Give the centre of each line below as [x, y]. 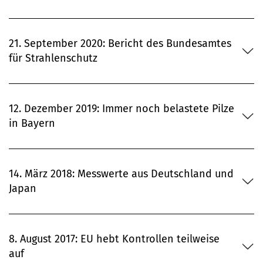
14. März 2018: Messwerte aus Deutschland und [121, 174]
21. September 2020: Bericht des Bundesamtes [120, 44]
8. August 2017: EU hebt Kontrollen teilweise [114, 239]
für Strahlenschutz [53, 58]
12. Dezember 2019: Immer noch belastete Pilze [122, 109]
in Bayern [32, 124]
